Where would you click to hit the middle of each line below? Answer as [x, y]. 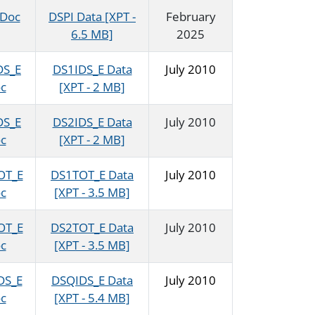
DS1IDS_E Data [92, 70]
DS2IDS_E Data [92, 122]
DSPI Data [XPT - [92, 17]
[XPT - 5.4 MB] [92, 298]
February [191, 17]
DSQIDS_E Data [92, 281]
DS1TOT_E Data [92, 175]
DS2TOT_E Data [92, 228]
